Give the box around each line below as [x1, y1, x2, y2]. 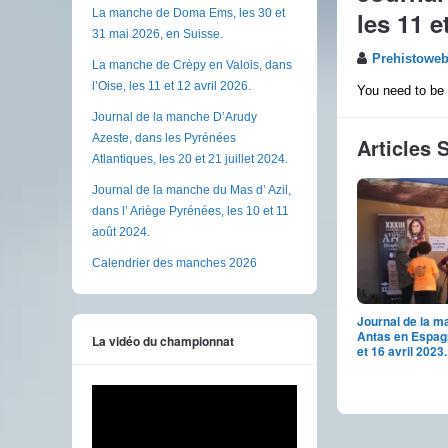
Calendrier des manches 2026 [92, 256, 257, 271]
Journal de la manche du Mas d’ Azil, [92, 183, 291, 198]
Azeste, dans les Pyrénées [92, 131, 236, 146]
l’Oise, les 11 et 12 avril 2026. [92, 79, 251, 94]
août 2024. [92, 225, 150, 240]
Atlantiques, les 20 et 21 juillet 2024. [92, 152, 288, 167]
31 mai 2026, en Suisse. [92, 27, 223, 42]
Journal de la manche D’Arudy [92, 110, 257, 125]
